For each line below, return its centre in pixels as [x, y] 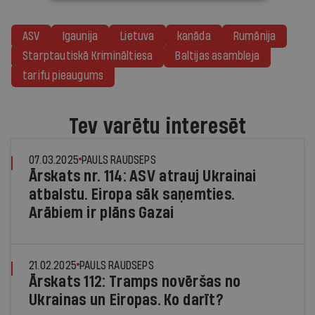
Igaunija [80, 36]
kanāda [194, 36]
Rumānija [255, 36]
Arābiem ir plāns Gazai [102, 213]
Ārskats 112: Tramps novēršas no [135, 282]
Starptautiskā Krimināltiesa [88, 56]
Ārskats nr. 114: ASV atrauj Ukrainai [143, 176]
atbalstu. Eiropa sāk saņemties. [132, 194]
